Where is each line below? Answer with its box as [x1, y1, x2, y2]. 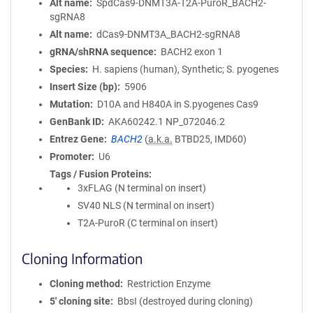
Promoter [50, 151, 92, 162]
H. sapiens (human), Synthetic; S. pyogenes [92, 64, 279, 75]
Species [50, 64, 85, 75]
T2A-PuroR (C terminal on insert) [78, 217, 218, 228]
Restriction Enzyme [126, 278, 210, 289]
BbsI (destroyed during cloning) [117, 296, 253, 307]
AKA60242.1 [108, 116, 163, 127]
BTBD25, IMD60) [172, 133, 247, 145]
